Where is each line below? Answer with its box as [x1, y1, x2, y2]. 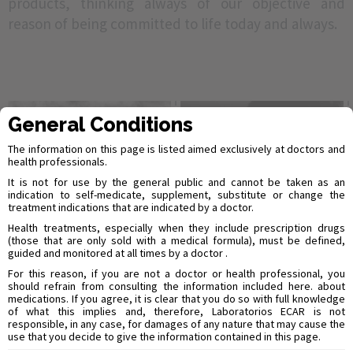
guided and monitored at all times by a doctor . [8, 246, 228, 260]
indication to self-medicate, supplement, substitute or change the [8, 188, 345, 202]
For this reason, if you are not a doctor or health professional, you [8, 266, 345, 281]
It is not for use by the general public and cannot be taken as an [8, 175, 345, 189]
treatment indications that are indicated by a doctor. [8, 200, 254, 214]
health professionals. [8, 154, 107, 169]
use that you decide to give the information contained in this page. [8, 329, 321, 344]
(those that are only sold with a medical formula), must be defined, [8, 233, 345, 247]
